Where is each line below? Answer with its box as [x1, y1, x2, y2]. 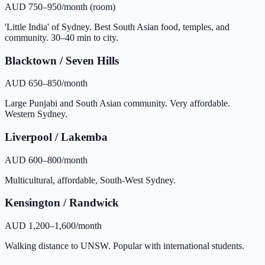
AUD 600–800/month [5, 154, 88, 165]
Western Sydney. [5, 109, 67, 119]
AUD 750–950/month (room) [5, 1, 115, 12]
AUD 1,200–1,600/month [5, 221, 102, 231]
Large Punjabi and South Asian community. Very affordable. [5, 98, 230, 109]
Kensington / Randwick [5, 196, 119, 209]
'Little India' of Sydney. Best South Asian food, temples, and [5, 21, 230, 32]
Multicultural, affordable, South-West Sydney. [5, 174, 176, 185]
